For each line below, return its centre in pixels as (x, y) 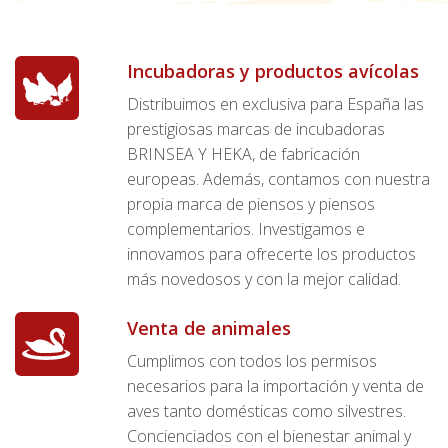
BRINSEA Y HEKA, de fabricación (243, 154)
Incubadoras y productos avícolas (273, 71)
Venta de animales (209, 327)
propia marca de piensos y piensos (251, 204)
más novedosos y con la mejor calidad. (264, 279)
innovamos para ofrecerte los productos (271, 254)
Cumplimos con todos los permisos (252, 360)
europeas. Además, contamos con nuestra (278, 179)
